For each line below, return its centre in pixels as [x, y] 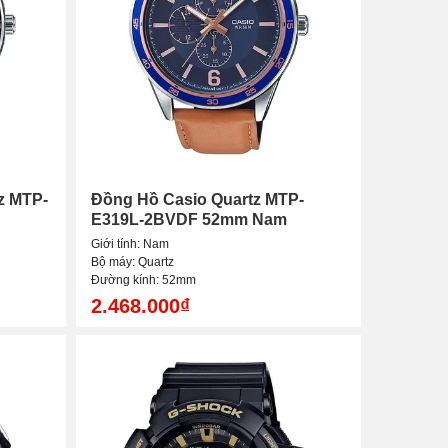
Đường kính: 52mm [143, 280]
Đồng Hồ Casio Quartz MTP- [197, 200]
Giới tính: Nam [130, 244]
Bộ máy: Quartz [132, 262]
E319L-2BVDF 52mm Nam [189, 220]
